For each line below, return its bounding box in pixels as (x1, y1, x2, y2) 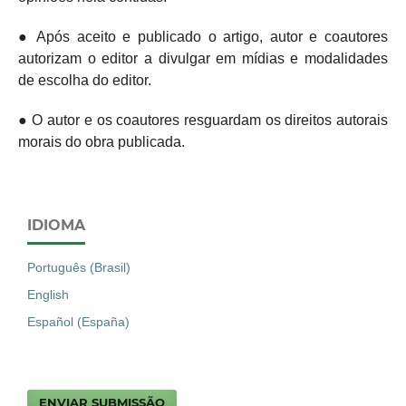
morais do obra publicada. (17, 133, 185, 150)
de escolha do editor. (17, 72, 151, 88)
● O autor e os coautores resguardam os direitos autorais (17, 111, 389, 128)
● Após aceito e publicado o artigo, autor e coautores (17, 28, 389, 44)
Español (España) (27, 314, 130, 329)
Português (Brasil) (27, 259, 130, 275)
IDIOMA (27, 216, 85, 234)
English (27, 286, 69, 302)
